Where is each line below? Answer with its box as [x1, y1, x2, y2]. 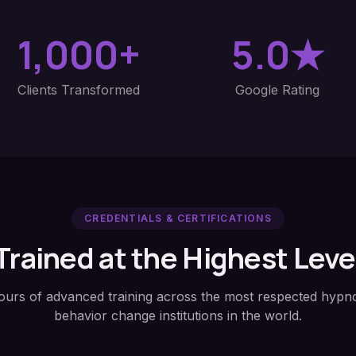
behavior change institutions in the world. [54, 308, 302, 323]
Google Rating [235, 82, 319, 98]
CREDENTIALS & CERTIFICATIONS [84, 212, 272, 224]
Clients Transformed [17, 82, 140, 98]
